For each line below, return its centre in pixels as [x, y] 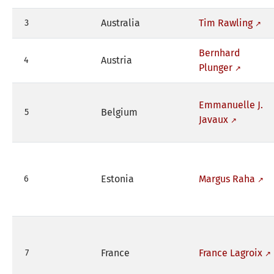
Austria [117, 60]
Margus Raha [227, 179]
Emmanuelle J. [231, 105]
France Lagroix [231, 253]
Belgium [119, 112]
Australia [120, 23]
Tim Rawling [226, 23]
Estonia [117, 179]
